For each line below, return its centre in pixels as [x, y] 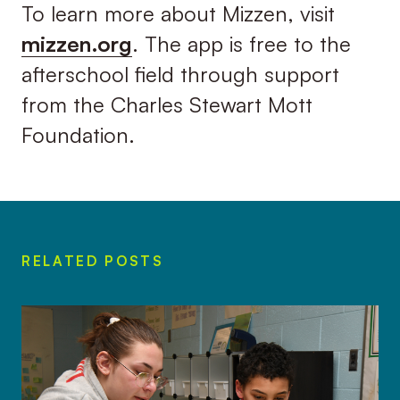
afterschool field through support [180, 74]
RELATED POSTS [92, 261]
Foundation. [78, 134]
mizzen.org [76, 43]
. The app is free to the [241, 43]
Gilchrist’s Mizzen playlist [136, 320]
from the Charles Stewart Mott [167, 104]
